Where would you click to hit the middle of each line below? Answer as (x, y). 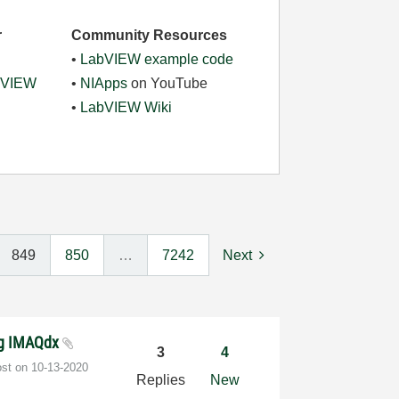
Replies (160, 379)
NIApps (104, 83)
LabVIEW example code (157, 59)
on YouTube (168, 83)
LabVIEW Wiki (126, 107)
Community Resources (150, 35)
